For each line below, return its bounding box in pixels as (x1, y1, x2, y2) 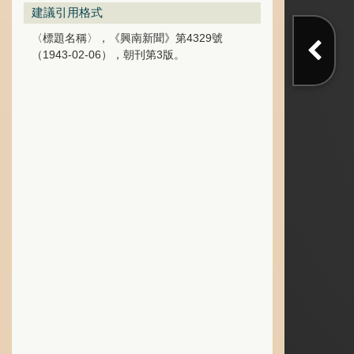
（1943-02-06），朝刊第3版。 (32, 48, 185, 61)
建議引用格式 (32, 6, 103, 19)
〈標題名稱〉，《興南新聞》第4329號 (32, 32, 223, 44)
